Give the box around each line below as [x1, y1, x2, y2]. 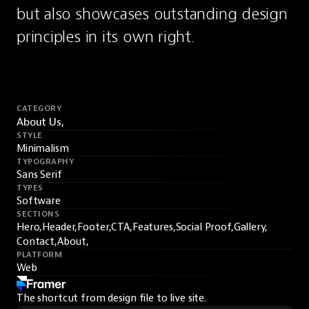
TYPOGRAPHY [17, 157, 74, 167]
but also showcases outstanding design [17, 3, 288, 24]
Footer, [77, 221, 112, 234]
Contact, [17, 235, 57, 248]
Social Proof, [175, 221, 234, 234]
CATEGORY [17, 103, 62, 114]
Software [17, 195, 61, 208]
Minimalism [17, 142, 69, 155]
